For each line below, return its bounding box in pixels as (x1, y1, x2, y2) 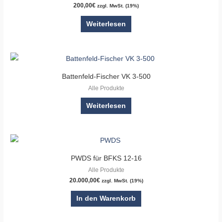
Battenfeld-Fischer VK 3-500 (61, 72, 151, 80)
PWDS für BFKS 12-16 (70, 154, 142, 162)
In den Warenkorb (76, 195, 136, 203)
